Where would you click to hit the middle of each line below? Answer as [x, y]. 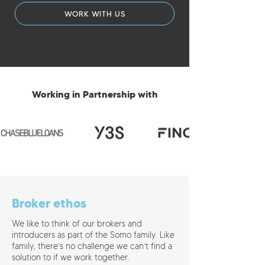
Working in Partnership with [95, 94]
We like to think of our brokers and [77, 224]
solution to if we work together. [71, 258]
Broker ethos [49, 203]
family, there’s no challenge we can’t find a [92, 246]
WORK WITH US [95, 14]
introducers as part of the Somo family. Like [93, 235]
